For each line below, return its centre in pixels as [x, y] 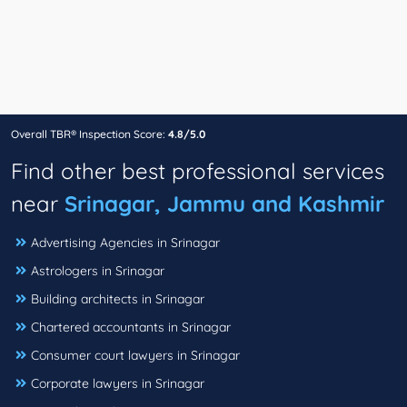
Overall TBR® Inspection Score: [89, 134]
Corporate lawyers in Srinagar [118, 384]
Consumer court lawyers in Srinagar [135, 356]
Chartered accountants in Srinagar [131, 328]
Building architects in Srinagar [118, 299]
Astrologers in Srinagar [98, 271]
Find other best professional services [198, 171]
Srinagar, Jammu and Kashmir [224, 204]
